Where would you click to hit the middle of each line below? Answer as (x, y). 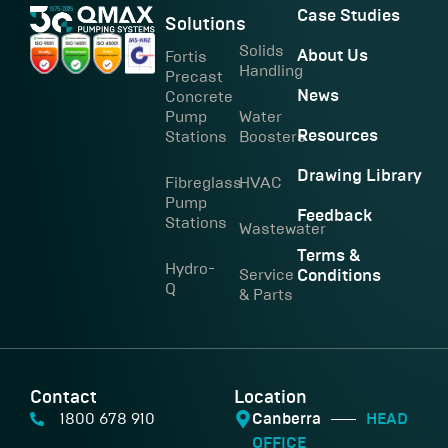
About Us (332, 55)
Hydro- (190, 268)
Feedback (334, 215)
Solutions (206, 24)
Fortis (186, 56)
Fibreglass (204, 182)
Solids (261, 50)
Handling (270, 70)
